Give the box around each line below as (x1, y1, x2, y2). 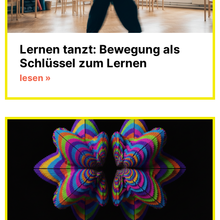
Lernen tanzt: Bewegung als (20, 42, 180, 56)
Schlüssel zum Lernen (20, 56, 147, 70)
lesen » (20, 73, 51, 83)
